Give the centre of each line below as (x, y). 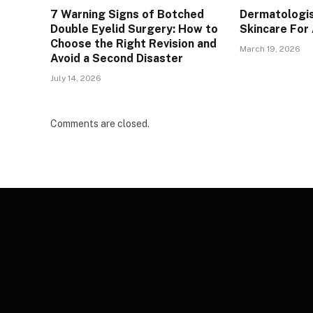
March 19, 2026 (270, 49)
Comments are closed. (100, 124)
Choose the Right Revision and (133, 44)
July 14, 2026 (76, 79)
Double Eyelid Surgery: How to (134, 29)
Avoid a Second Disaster (117, 59)
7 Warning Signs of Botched (127, 15)
